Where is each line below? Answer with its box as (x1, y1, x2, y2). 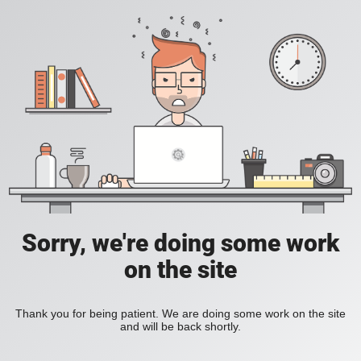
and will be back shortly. (120, 320, 241, 334)
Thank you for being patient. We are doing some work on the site (15, 307, 346, 321)
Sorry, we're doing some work (22, 229, 339, 258)
